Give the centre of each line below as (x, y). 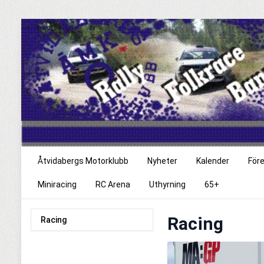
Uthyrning (167, 185)
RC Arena (113, 185)
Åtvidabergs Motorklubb (83, 161)
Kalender (213, 161)
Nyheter (162, 161)
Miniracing (57, 185)
